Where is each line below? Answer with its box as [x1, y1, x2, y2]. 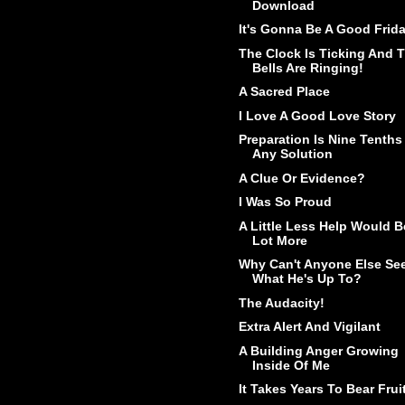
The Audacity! [238, 295, 325, 310]
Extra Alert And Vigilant [238, 319, 381, 334]
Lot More [251, 232, 307, 248]
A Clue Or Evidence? [238, 170, 365, 185]
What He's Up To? [251, 271, 362, 287]
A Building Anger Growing [238, 343, 399, 358]
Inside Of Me [251, 357, 330, 372]
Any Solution [251, 146, 333, 162]
